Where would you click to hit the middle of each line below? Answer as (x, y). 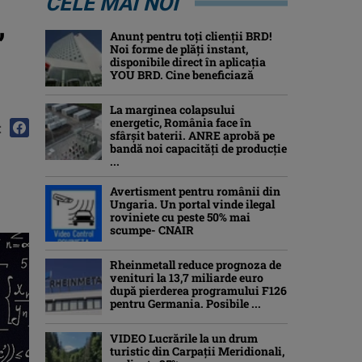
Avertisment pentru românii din (195, 191)
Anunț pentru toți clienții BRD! (191, 36)
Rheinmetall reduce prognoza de (196, 265)
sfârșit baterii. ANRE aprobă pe (192, 135)
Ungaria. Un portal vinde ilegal (192, 204)
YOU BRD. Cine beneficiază (182, 75)
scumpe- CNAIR (152, 230)
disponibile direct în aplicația (188, 62)
